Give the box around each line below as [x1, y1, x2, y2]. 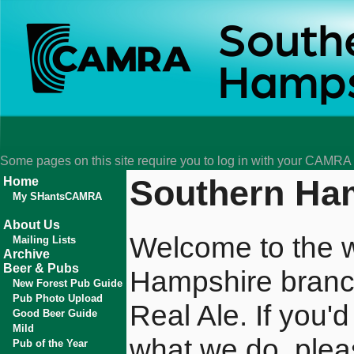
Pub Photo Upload [13, 292, 103, 304]
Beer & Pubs [3, 262, 79, 275]
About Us [3, 218, 60, 232]
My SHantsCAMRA [13, 190, 102, 202]
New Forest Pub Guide [13, 277, 122, 289]
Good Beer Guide [13, 307, 97, 319]
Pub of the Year [13, 337, 88, 349]
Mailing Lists [13, 234, 76, 246]
